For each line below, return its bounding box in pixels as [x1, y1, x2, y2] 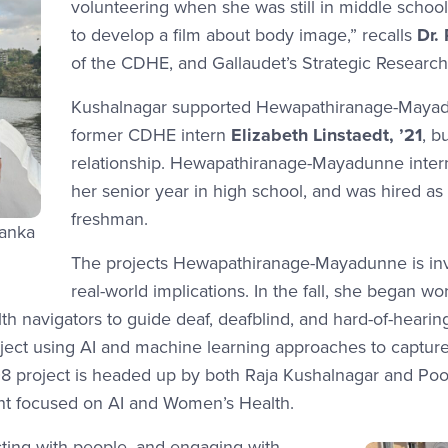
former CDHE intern [71, 122, 231, 147]
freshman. [71, 206, 148, 231]
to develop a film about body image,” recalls [71, 22, 417, 47]
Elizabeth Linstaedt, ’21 [231, 122, 422, 148]
